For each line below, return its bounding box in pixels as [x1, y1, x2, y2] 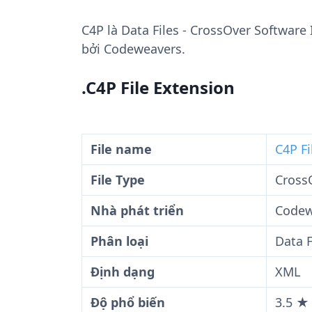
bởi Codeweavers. [81, 40, 185, 57]
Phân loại [91, 233, 148, 249]
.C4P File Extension [81, 76, 235, 99]
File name [91, 141, 152, 157]
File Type [91, 171, 145, 188]
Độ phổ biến [91, 294, 165, 311]
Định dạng [91, 263, 155, 280]
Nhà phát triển [91, 202, 184, 219]
